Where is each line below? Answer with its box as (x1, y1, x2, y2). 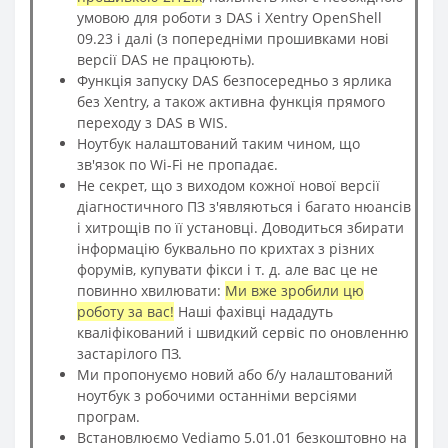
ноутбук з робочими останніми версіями (77, 385, 357, 405)
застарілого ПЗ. (77, 343, 182, 363)
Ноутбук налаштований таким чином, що (77, 133, 360, 153)
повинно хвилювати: (77, 280, 225, 300)
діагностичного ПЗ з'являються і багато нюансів (77, 196, 411, 216)
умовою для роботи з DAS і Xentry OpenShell (77, 7, 382, 27)
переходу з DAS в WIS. (77, 112, 228, 132)
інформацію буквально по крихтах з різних (77, 238, 374, 258)
